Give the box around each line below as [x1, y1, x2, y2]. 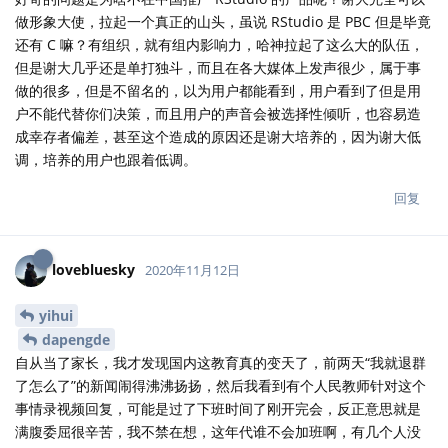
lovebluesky [52, 259, 135, 279]
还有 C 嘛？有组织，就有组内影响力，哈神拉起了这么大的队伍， [15, 34, 424, 54]
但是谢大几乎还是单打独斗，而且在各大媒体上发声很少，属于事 [15, 57, 421, 77]
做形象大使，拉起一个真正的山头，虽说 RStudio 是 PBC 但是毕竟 [15, 11, 431, 31]
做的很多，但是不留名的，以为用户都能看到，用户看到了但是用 [15, 80, 421, 100]
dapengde [42, 330, 110, 350]
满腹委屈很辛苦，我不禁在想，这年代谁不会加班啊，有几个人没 [15, 422, 421, 442]
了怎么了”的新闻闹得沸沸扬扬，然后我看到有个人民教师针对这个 [15, 376, 426, 396]
